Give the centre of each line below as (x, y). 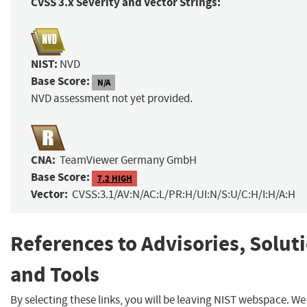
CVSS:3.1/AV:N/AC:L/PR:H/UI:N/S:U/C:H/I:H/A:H (184, 195)
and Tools (55, 275)
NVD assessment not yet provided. (112, 99)
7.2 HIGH (114, 178)
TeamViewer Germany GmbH (128, 160)
